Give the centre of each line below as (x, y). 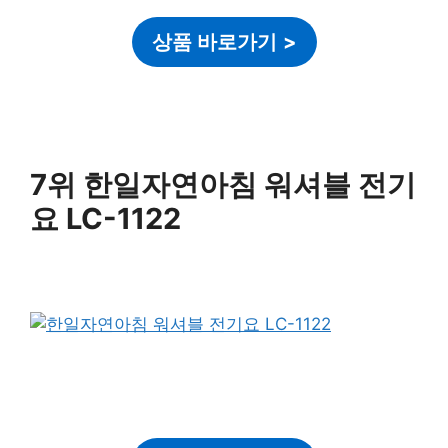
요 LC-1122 (105, 218)
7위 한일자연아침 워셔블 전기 (223, 184)
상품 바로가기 (214, 41)
